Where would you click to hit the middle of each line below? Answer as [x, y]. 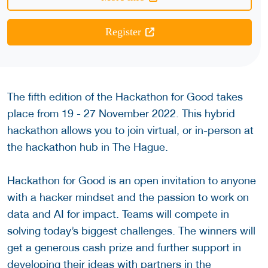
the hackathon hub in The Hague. [88, 147]
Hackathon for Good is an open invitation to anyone [132, 181]
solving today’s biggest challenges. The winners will [131, 231]
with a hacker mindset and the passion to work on [128, 197]
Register [123, 32]
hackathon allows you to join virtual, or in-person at [130, 130]
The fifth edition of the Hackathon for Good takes [125, 97]
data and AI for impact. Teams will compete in [118, 214]
